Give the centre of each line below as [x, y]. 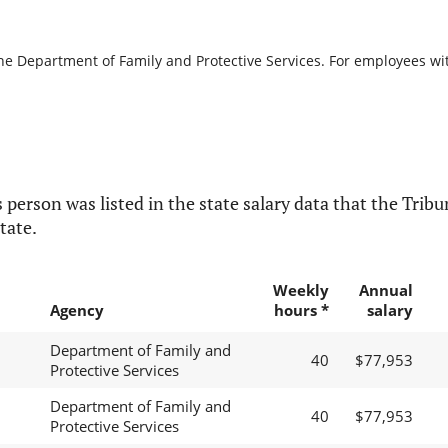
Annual [385, 290]
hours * [301, 310]
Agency [76, 310]
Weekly [300, 290]
